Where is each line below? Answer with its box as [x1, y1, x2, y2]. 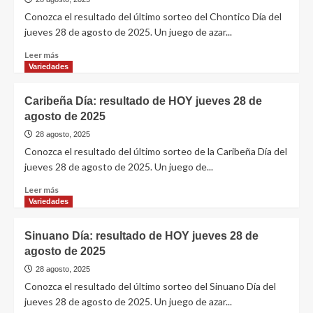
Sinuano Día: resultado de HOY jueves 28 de [24, 230, 259, 242]
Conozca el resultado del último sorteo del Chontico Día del [24, 10, 282, 22]
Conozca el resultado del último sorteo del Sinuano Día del [24, 280, 276, 292]
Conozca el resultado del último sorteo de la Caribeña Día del [24, 145, 287, 157]
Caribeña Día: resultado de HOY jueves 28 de [24, 95, 262, 107]
